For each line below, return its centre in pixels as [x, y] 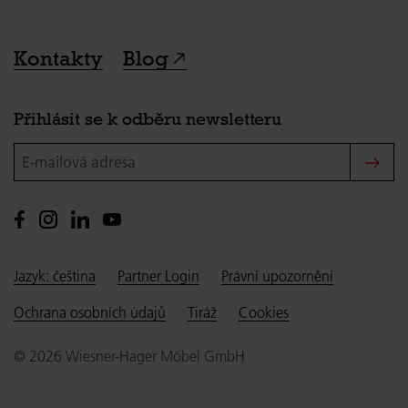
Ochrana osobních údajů [90, 312]
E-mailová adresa [65, 153]
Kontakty [58, 58]
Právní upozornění [277, 275]
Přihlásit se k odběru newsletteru [148, 119]
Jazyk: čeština [55, 275]
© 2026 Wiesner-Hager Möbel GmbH [129, 356]
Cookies [264, 312]
